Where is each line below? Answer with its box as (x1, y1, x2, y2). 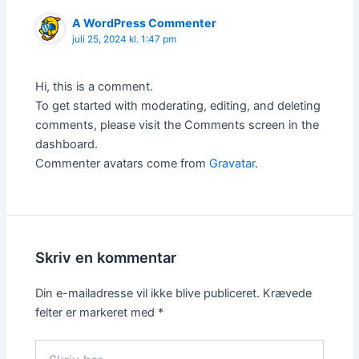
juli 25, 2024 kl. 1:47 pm (72, 34, 177, 46)
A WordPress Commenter (72, 16, 217, 30)
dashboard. (35, 136, 99, 151)
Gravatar (209, 155, 256, 171)
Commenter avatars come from (35, 155, 210, 171)
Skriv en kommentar (35, 248, 177, 266)
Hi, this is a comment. (35, 79, 154, 94)
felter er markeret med (35, 305, 159, 320)
